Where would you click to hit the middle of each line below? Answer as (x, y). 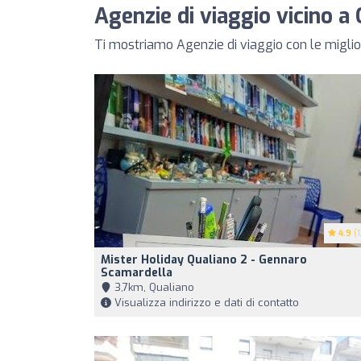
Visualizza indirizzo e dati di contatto (205, 303)
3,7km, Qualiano (153, 287)
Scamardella (137, 273)
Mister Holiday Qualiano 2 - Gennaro (204, 260)
